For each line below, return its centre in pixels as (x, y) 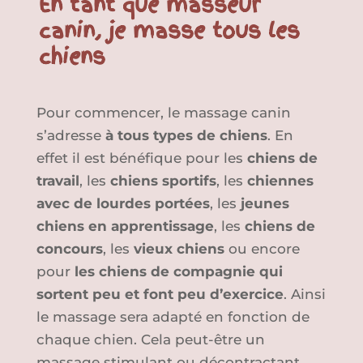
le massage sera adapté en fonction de (173, 317)
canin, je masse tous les (169, 31)
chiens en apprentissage (125, 226)
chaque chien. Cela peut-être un (150, 340)
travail (58, 181)
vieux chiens (179, 249)
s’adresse (70, 136)
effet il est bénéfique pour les (141, 158)
